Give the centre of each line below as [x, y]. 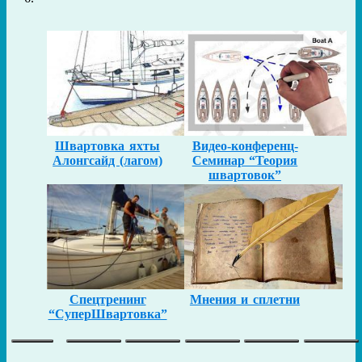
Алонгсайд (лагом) [107, 160]
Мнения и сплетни [245, 299]
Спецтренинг [107, 299]
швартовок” [245, 175]
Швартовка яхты [107, 145]
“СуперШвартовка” [107, 314]
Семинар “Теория [245, 160]
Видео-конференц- [245, 145]
